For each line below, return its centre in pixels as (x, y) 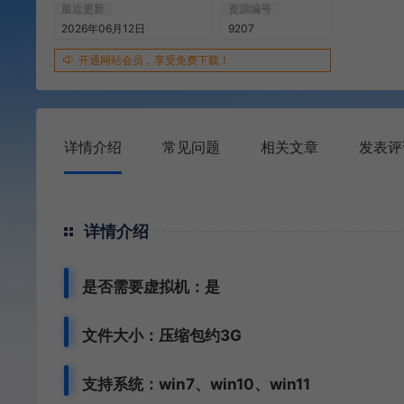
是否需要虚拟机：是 (151, 287)
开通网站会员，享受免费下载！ (154, 60)
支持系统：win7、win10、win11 (196, 384)
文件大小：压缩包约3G (162, 335)
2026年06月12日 (103, 28)
